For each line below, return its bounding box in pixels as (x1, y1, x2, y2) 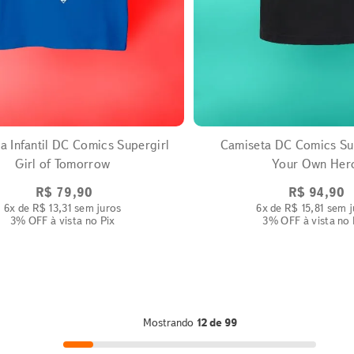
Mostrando (142, 314, 196, 330)
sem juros (71, 200, 122, 215)
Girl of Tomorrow (15, 156, 111, 171)
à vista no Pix (47, 213, 115, 228)
